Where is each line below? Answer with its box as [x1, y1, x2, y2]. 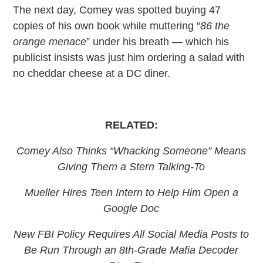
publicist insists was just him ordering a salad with [13, 51, 245, 63]
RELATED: [104, 119, 158, 131]
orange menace [13, 35, 87, 48]
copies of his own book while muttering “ [13, 19, 201, 32]
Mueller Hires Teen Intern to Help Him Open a [24, 186, 238, 198]
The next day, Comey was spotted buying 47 [13, 4, 221, 16]
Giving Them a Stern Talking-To [58, 160, 205, 173]
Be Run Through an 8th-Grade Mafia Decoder [24, 244, 239, 256]
